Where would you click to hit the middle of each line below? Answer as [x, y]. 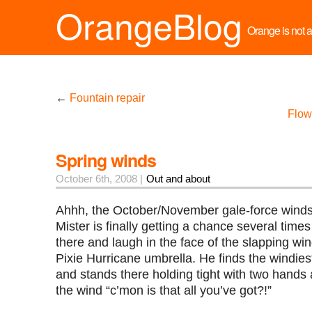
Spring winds [106, 160]
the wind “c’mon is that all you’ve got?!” [164, 290]
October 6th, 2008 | [101, 178]
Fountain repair [107, 97]
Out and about [178, 178]
